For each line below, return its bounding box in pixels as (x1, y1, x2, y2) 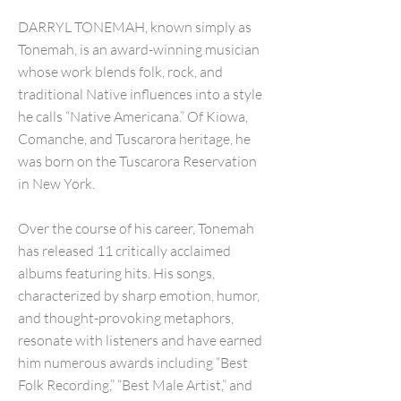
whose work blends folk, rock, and (18, 63, 223, 81)
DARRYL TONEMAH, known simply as (18, 18, 252, 36)
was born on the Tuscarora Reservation (18, 152, 257, 170)
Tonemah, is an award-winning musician (18, 40, 260, 58)
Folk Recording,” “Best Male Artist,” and (18, 376, 252, 394)
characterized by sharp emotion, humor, (18, 286, 260, 304)
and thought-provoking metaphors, (18, 309, 234, 327)
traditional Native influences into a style (18, 85, 262, 103)
